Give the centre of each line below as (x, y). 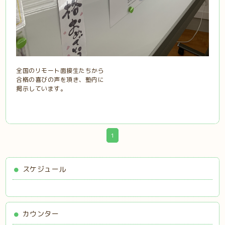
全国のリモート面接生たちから (60, 71)
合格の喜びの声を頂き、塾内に (60, 80)
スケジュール (44, 169)
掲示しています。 (41, 89)
